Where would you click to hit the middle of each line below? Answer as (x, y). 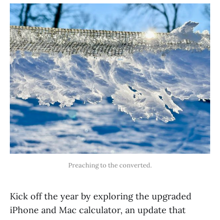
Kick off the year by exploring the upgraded (101, 196)
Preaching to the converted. (110, 165)
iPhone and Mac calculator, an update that (98, 210)
